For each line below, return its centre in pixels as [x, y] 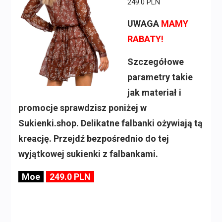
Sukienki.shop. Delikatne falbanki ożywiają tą [110, 123]
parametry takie [160, 77]
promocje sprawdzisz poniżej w [82, 108]
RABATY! [145, 39]
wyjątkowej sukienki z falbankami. [88, 154]
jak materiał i [154, 93]
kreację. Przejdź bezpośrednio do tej [93, 139]
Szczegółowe [155, 62]
